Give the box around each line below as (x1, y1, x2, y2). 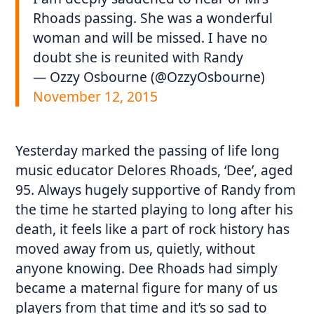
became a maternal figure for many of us (15, 278, 278, 297)
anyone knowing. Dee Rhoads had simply (15, 258, 278, 278)
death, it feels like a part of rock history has (15, 219, 290, 238)
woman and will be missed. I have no (33, 27, 268, 47)
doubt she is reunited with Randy (33, 47, 244, 67)
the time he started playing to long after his (15, 199, 294, 219)
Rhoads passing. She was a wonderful (33, 8, 273, 27)
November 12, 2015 (33, 86, 158, 106)
